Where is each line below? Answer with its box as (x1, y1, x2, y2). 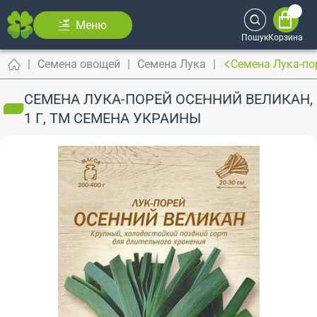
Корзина (268, 33, 303, 42)
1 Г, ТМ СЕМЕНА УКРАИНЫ (24, 110, 201, 127)
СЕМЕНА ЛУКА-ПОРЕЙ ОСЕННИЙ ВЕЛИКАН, (24, 91, 313, 108)
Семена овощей (38, 57, 120, 71)
